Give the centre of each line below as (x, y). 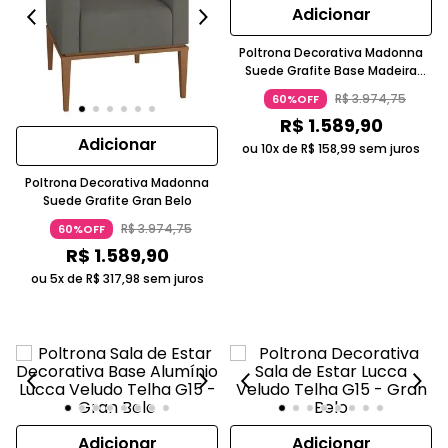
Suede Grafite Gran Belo (117, 200)
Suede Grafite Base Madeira (331, 70)
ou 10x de (271, 148)
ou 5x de (58, 278)
